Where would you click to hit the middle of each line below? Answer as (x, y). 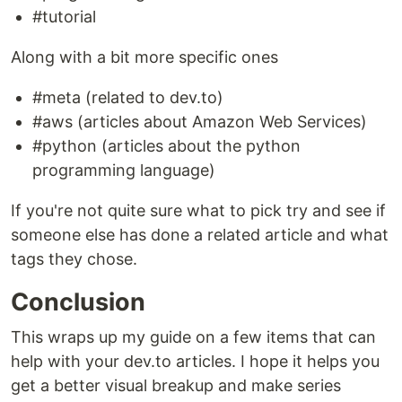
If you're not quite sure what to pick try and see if (198, 210)
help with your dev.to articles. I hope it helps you (195, 361)
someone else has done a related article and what (200, 235)
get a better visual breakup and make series (176, 385)
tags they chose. (74, 259)
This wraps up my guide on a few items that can (193, 337)
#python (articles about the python (166, 146)
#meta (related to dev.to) (128, 97)
